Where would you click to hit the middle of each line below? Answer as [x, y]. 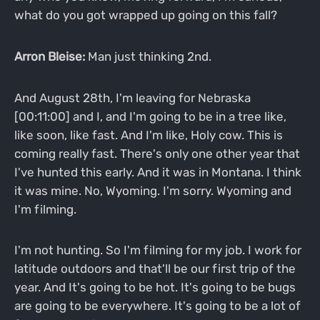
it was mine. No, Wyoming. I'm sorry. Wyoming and [152, 190]
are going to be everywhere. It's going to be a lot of [157, 306]
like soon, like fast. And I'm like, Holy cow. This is [148, 135]
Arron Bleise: [49, 56]
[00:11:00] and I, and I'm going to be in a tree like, [150, 116]
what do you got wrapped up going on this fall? [145, 15]
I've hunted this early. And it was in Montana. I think [157, 172]
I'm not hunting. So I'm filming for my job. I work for [157, 250]
